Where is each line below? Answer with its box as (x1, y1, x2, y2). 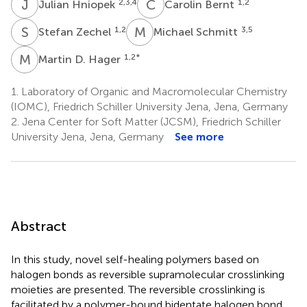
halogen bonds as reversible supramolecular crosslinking (11, 267, 284, 281)
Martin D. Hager (38, 52, 123, 66)
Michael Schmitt (153, 25, 241, 38)
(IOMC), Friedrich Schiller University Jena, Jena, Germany (11, 99, 288, 113)
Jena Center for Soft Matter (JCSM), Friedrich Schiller (19, 114, 281, 128)
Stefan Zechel (38, 25, 114, 38)
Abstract (11, 217, 66, 234)
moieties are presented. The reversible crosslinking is (11, 282, 265, 296)
